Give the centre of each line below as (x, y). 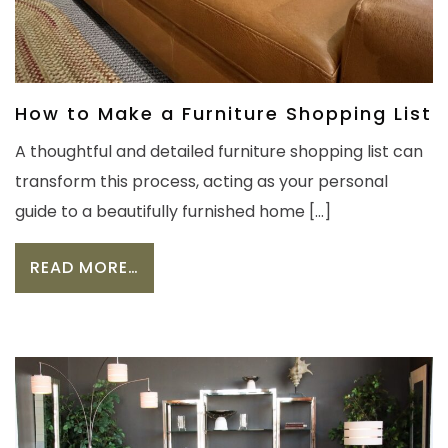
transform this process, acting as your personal (201, 182)
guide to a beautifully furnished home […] (173, 212)
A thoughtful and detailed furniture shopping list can (219, 152)
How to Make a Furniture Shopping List (223, 114)
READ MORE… (84, 268)
